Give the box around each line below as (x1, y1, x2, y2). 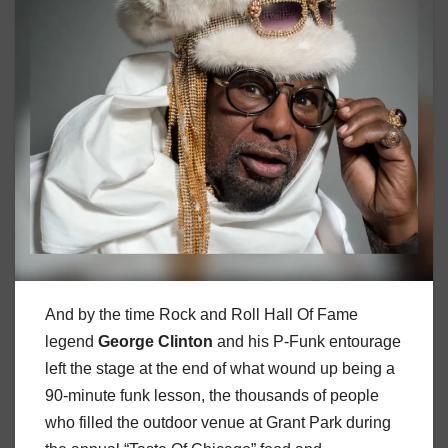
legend (45, 333, 98, 351)
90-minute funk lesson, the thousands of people (45, 387, 379, 405)
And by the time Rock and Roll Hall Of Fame (45, 306, 358, 324)
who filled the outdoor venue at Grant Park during (45, 414, 391, 432)
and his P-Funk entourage (213, 333, 401, 351)
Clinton (158, 333, 213, 351)
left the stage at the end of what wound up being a (45, 360, 395, 378)
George (98, 333, 154, 351)
